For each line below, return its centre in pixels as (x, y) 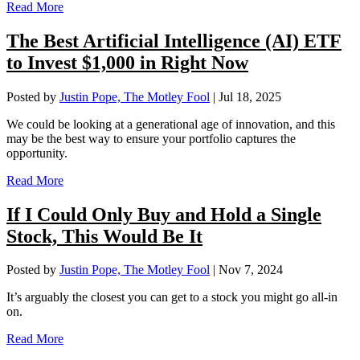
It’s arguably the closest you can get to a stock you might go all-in (172, 297)
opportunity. (37, 153)
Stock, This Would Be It (104, 236)
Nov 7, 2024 (251, 270)
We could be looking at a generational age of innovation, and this (171, 124)
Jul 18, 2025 (250, 96)
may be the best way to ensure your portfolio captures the (151, 138)
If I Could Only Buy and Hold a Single (164, 214)
